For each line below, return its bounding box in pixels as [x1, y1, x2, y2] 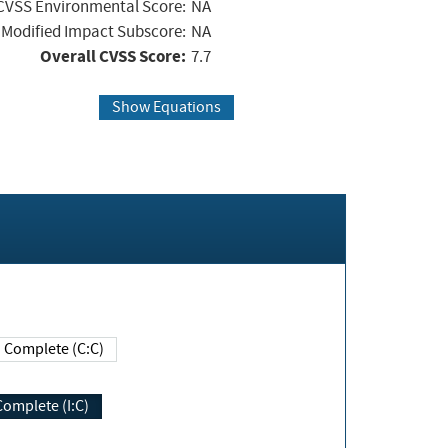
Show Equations [111, 96, 221, 117]
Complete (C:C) [4, 338, 104, 359]
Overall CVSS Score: [40, 45, 186, 69]
